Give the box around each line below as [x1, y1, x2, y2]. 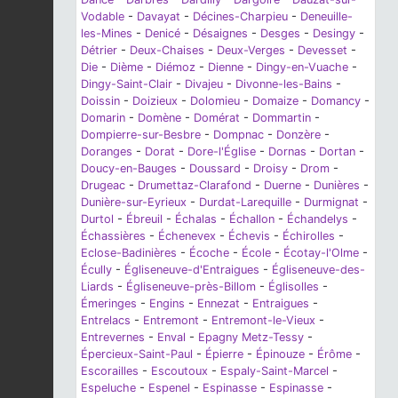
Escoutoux [151, 364, 208, 378]
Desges [260, 27, 300, 41]
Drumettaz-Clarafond [138, 179, 251, 193]
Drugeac [81, 179, 125, 193]
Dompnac [213, 128, 264, 142]
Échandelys [287, 212, 348, 227]
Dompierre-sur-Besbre [81, 128, 201, 142]
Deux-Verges [217, 44, 285, 58]
